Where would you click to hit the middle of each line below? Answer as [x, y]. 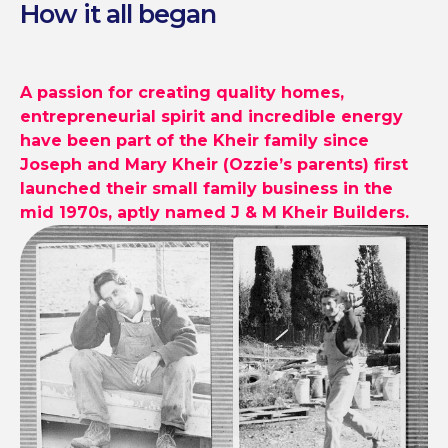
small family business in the [272, 189]
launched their [86, 189]
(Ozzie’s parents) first [315, 165]
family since [316, 141]
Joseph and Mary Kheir [121, 165]
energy [372, 117]
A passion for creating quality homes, [182, 93]
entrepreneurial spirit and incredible [180, 117]
